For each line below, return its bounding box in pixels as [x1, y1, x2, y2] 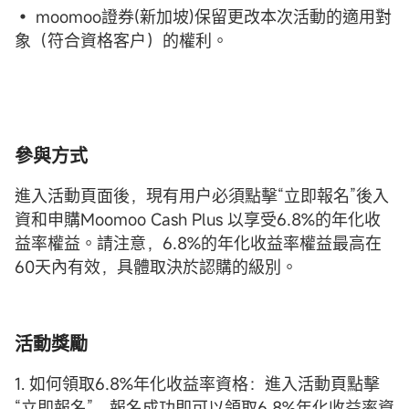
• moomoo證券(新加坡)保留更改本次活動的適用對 [15, 5, 392, 28]
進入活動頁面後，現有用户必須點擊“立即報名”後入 [15, 184, 389, 207]
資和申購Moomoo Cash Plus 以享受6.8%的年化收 [15, 208, 381, 231]
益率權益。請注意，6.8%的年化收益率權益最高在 [15, 232, 382, 255]
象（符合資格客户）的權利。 [15, 29, 228, 52]
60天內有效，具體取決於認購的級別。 [15, 256, 298, 278]
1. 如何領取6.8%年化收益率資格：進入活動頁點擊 [15, 372, 380, 395]
